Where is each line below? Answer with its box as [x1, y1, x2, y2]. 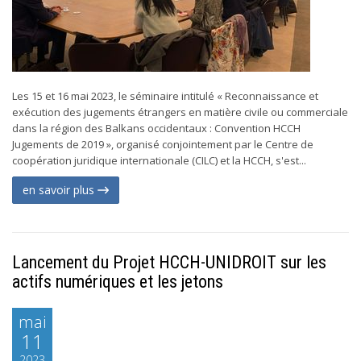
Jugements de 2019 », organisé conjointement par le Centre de [12, 137, 313, 151]
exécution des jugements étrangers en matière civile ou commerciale [12, 105, 348, 119]
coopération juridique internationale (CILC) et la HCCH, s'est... [12, 153, 306, 168]
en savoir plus [23, 182, 98, 197]
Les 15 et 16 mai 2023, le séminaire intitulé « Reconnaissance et [12, 89, 318, 103]
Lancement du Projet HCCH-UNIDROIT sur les [12, 252, 326, 272]
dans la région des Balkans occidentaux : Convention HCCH [12, 121, 301, 135]
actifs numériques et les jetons [12, 272, 223, 292]
